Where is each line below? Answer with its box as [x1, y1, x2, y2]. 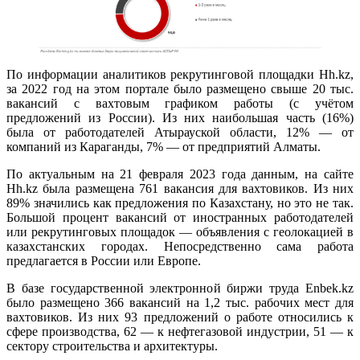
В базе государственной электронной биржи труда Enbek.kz [6, 281, 354, 296]
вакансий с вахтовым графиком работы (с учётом [6, 96, 354, 111]
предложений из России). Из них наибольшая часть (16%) [6, 111, 354, 125]
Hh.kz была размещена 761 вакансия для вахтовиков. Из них [6, 182, 354, 196]
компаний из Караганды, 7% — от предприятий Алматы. [6, 140, 321, 154]
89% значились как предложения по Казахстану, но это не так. [6, 196, 354, 211]
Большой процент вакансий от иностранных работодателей [6, 211, 354, 225]
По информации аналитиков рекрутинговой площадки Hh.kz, [6, 67, 354, 82]
